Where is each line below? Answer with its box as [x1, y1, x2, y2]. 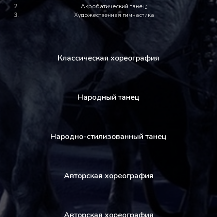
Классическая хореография [58, 52, 159, 63]
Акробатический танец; [80, 2, 147, 10]
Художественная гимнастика [74, 11, 154, 19]
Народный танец [77, 92, 139, 103]
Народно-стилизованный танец [50, 131, 167, 142]
